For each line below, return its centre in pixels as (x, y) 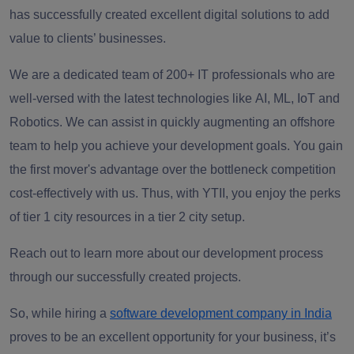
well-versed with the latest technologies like (132, 99)
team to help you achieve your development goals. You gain (176, 146)
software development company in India (221, 314)
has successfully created (80, 15)
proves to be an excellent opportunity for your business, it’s (173, 337)
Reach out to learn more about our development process (166, 254)
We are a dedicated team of (88, 75)
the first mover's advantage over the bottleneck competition (173, 170)
